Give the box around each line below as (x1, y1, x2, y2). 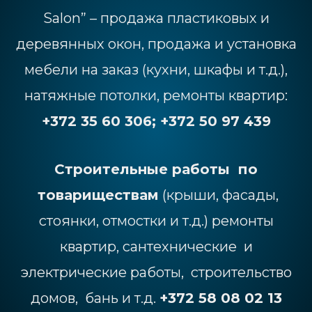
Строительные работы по (54, 160, 258, 178)
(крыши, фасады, (159, 186, 279, 203)
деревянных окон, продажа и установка (15, 35, 297, 52)
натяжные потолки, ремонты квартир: (24, 86, 288, 104)
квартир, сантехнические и (59, 237, 253, 255)
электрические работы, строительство (20, 263, 292, 281)
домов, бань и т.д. (30, 289, 159, 306)
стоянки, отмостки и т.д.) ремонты (38, 212, 274, 229)
